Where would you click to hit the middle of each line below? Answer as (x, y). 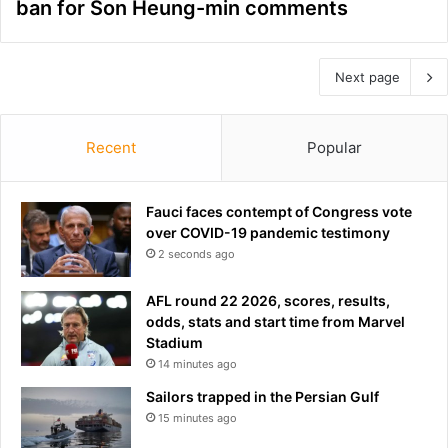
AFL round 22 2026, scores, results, (268, 301)
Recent (111, 148)
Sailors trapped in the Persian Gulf (262, 397)
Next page (367, 77)
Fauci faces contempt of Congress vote (279, 212)
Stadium (174, 343)
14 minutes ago (197, 364)
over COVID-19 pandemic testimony (268, 233)
